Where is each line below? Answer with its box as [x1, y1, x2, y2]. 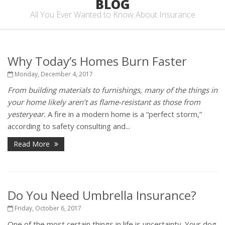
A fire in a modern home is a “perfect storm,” [46, 109, 202, 119]
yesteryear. [8, 109, 46, 119]
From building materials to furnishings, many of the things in [8, 85, 217, 95]
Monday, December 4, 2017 [13, 70, 93, 78]
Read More [14, 139, 52, 149]
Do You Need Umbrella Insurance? [8, 187, 196, 203]
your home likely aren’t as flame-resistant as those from [8, 97, 200, 107]
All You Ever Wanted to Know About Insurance [30, 9, 195, 20]
